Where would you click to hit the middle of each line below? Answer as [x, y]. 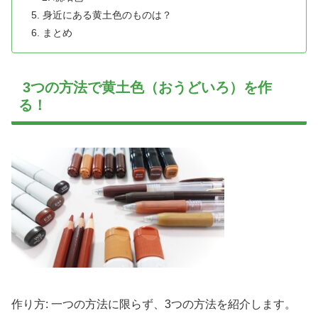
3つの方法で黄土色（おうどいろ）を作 [145, 87]
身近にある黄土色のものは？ [108, 15]
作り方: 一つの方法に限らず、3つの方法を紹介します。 [154, 304]
